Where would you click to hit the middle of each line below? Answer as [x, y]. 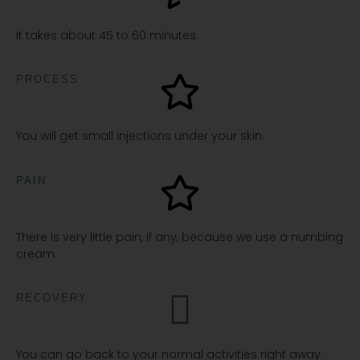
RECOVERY [52, 298]
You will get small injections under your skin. [140, 136]
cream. [37, 254]
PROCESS [47, 80]
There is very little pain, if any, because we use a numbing [180, 237]
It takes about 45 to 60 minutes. [107, 36]
